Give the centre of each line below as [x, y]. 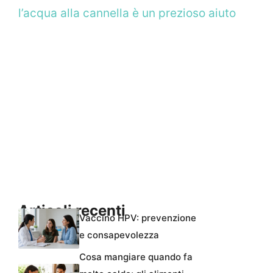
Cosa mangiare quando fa [136, 257]
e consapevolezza [119, 235]
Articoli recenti [72, 210]
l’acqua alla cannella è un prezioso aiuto [127, 13]
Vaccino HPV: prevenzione [138, 218]
